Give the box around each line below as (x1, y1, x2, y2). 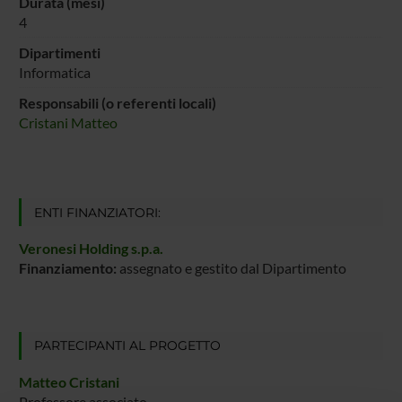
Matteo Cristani (18, 373, 119, 391)
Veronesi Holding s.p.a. (18, 240, 163, 258)
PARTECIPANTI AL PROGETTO (33, 337, 221, 354)
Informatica (18, 63, 91, 81)
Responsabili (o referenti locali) (18, 93, 216, 111)
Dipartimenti (18, 43, 100, 61)
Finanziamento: (18, 259, 117, 277)
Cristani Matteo (18, 113, 118, 131)
